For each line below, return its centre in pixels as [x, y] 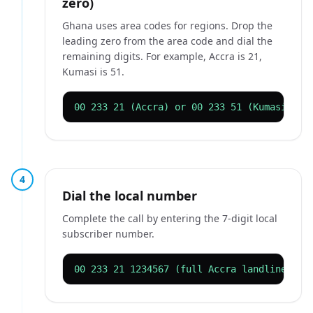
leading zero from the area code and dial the [167, 41]
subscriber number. [108, 234]
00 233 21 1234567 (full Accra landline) [183, 269]
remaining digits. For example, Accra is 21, [162, 56]
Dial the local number [130, 196]
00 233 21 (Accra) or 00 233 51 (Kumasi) [183, 107]
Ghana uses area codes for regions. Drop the [167, 26]
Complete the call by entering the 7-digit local [170, 218]
